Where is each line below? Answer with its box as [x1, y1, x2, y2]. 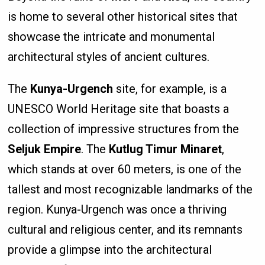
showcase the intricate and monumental [8, 29, 215, 44]
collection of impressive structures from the [8, 121, 240, 136]
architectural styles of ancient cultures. [8, 49, 210, 64]
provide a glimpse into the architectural [8, 242, 212, 257]
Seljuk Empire [8, 141, 82, 156]
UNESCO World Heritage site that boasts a [8, 101, 230, 116]
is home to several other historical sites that [8, 9, 238, 24]
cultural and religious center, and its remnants [8, 222, 243, 237]
